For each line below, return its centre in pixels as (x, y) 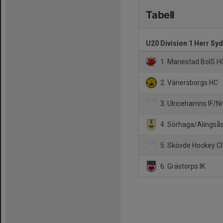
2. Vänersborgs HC (189, 82)
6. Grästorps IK (182, 166)
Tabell (160, 15)
